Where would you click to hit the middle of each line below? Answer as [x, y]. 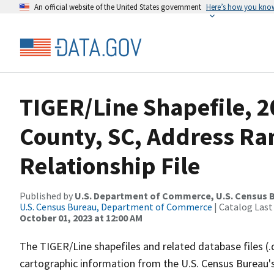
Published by [47, 196]
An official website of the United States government [118, 7]
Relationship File [110, 166]
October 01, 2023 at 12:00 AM [81, 218]
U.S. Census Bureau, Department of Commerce [116, 207]
